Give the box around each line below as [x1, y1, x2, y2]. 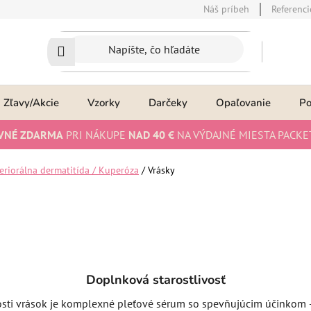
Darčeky [149, 96, 187, 110]
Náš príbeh [203, 3, 249, 15]
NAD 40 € [128, 128, 174, 142]
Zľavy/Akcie [3, 96, 59, 110]
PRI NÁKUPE [63, 128, 128, 142]
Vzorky [87, 96, 120, 110]
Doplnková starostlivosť [85, 271, 226, 288]
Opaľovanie [216, 96, 271, 110]
